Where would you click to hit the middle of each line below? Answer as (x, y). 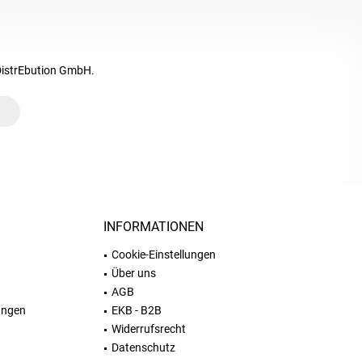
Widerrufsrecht (149, 329)
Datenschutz (143, 347)
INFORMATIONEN (154, 227)
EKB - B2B (137, 310)
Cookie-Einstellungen (164, 255)
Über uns (134, 273)
